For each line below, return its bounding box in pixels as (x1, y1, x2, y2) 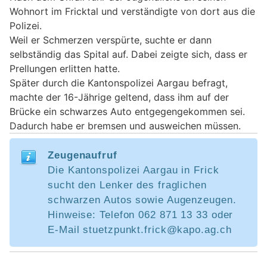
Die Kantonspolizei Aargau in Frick (48, 164, 219, 176)
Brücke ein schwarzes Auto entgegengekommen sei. (10, 105, 245, 118)
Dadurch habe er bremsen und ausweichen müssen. (10, 120, 241, 132)
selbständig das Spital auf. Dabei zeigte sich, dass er (10, 48, 247, 61)
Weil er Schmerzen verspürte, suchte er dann (10, 34, 212, 46)
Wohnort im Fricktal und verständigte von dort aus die (10, 5, 255, 18)
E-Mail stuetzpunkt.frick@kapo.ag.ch (48, 224, 232, 236)
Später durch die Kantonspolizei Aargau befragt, (10, 77, 228, 89)
